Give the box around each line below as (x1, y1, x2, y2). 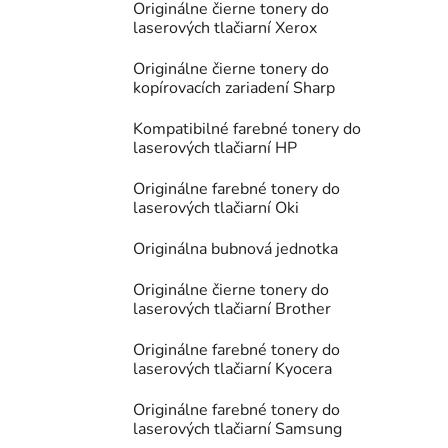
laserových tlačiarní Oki (133, 197, 299, 220)
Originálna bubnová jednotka (133, 238, 338, 261)
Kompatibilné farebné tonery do (133, 118, 361, 141)
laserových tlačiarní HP (133, 137, 297, 160)
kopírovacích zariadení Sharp (133, 77, 335, 100)
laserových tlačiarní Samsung (133, 418, 342, 441)
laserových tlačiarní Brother (133, 298, 331, 321)
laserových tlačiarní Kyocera (133, 358, 332, 381)
